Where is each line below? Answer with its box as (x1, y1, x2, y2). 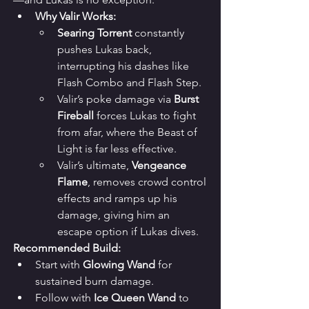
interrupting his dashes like (57, 59, 192, 73)
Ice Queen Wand (94, 291, 176, 305)
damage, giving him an (57, 208, 172, 222)
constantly (132, 26, 187, 40)
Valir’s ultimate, (57, 159, 132, 172)
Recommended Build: (13, 241, 121, 255)
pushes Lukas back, (57, 43, 154, 57)
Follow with (35, 291, 94, 305)
